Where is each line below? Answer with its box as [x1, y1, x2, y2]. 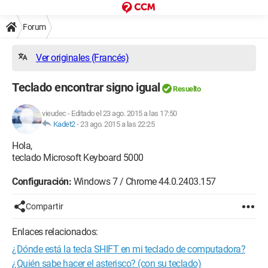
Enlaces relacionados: [12, 226, 98, 237]
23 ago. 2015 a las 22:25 [80, 120, 154, 129]
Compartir [26, 202, 63, 211]
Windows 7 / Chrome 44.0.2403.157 [71, 176, 216, 187]
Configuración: [12, 176, 71, 187]
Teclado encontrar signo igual [12, 80, 160, 95]
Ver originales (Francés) [36, 52, 129, 63]
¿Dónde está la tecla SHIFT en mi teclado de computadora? [12, 243, 245, 255]
